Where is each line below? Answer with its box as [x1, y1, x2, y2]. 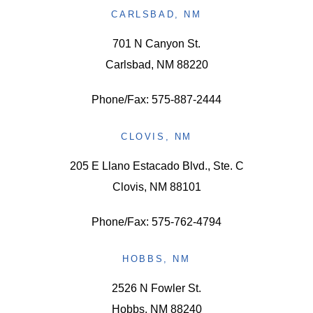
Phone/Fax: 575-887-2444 [92, 93, 221, 105]
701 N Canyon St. [112, 37, 201, 50]
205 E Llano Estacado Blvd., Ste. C [69, 159, 244, 172]
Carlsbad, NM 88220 [105, 58, 208, 71]
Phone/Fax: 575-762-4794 [92, 215, 221, 228]
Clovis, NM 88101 [112, 180, 201, 193]
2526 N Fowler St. [112, 282, 201, 294]
